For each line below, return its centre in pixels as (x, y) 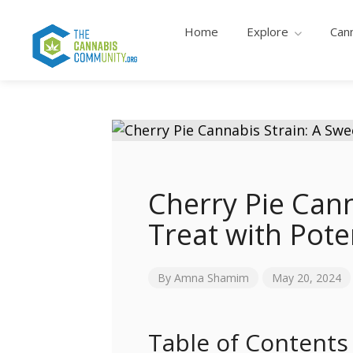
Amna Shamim (212, 278)
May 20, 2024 (307, 278)
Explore (268, 32)
